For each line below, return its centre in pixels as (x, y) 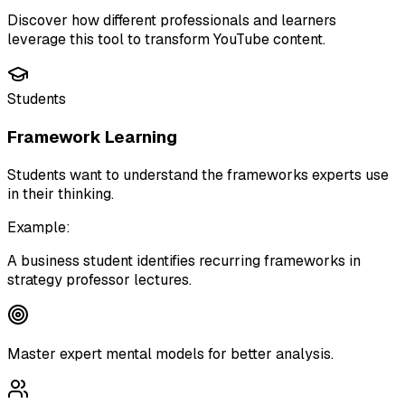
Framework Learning (92, 137)
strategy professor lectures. (99, 279)
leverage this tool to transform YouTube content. (166, 40)
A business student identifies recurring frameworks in (184, 260)
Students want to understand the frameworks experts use (198, 174)
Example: (39, 227)
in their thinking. (61, 193)
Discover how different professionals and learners (172, 21)
